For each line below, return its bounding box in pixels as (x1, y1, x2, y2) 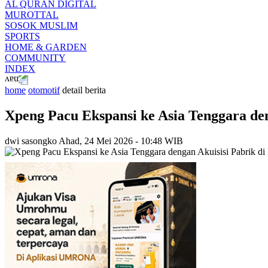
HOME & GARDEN (5, 42, 87, 52)
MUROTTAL (5, 10, 59, 20)
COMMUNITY (5, 53, 66, 63)
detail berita (62, 85, 106, 95)
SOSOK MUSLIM (5, 20, 78, 31)
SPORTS (5, 31, 40, 41)
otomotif (28, 85, 60, 95)
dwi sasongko (5, 135, 57, 146)
